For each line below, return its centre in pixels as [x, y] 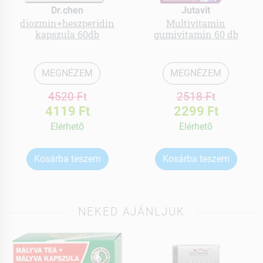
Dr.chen [67, 11]
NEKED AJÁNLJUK [131, 212]
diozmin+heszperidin [67, 23]
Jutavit [196, 11]
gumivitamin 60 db [196, 35]
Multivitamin [196, 23]
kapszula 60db [67, 35]
